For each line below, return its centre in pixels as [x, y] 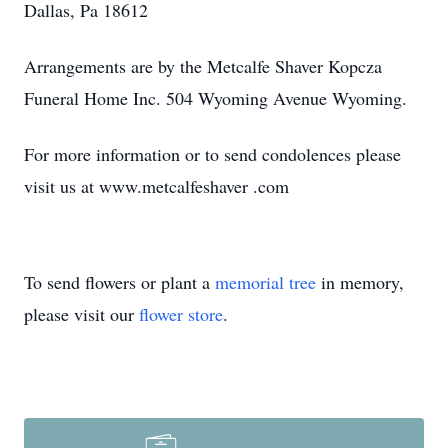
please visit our [81, 314]
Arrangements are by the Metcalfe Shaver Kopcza [203, 66]
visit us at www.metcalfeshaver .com [156, 186]
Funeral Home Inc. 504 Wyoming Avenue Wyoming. [215, 98]
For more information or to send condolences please [212, 154]
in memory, [360, 282]
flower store [181, 314]
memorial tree [265, 282]
